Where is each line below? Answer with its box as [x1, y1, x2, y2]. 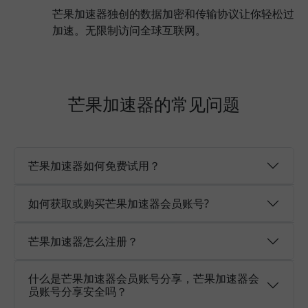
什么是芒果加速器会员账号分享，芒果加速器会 [28, 271, 259, 286]
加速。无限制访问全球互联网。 [52, 23, 206, 38]
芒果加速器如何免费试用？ [28, 157, 160, 173]
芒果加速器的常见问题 [68, 92, 240, 115]
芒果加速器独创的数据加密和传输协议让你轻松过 [52, 6, 294, 21]
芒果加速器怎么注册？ [28, 233, 138, 249]
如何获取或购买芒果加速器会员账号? [28, 195, 209, 211]
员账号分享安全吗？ [28, 284, 127, 299]
